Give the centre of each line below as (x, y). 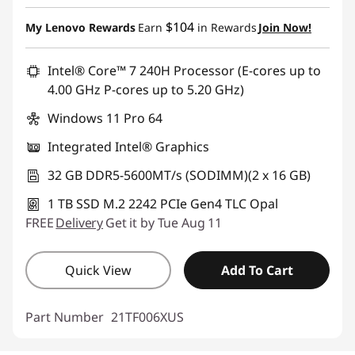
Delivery (80, 223)
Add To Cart (257, 271)
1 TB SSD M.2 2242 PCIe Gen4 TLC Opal (163, 204)
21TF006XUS (147, 317)
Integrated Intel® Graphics (128, 147)
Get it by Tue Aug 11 (164, 223)
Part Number (66, 317)
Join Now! (285, 28)
